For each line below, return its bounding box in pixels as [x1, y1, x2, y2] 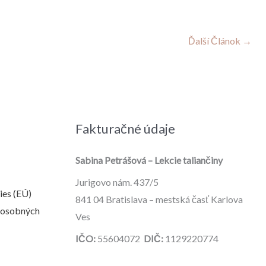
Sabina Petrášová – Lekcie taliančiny [75, 154, 223, 166]
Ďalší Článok [188, 35, 242, 47]
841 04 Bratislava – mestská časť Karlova [75, 194, 243, 205]
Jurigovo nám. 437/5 [75, 176, 159, 188]
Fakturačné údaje [75, 121, 175, 137]
